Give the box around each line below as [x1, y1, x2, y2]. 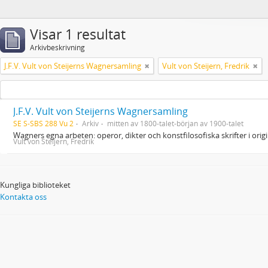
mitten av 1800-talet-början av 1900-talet [107, 118, 243, 128]
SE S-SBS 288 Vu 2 [13, 118, 74, 128]
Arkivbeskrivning [30, 42, 85, 53]
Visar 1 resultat [30, 25, 126, 44]
